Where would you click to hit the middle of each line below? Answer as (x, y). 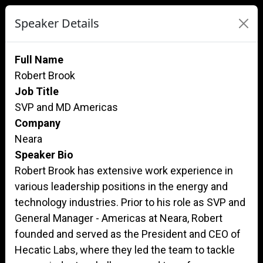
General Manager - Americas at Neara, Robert (119, 218)
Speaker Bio (44, 155)
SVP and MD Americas (66, 107)
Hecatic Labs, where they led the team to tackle (125, 250)
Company (38, 123)
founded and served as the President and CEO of (128, 234)
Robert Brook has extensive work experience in (124, 171)
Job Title (37, 91)
